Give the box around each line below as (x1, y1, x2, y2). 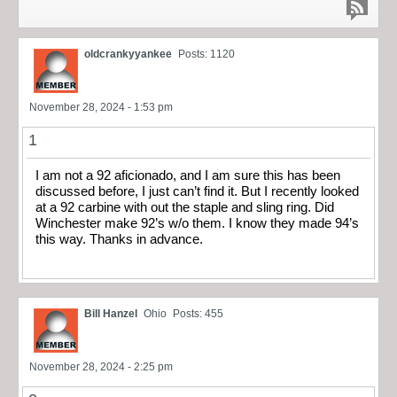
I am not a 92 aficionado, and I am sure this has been (35, 167, 340, 183)
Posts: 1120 (178, 47, 235, 60)
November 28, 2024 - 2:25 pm (29, 361, 173, 374)
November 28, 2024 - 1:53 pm (29, 100, 173, 113)
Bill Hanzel (84, 307, 137, 321)
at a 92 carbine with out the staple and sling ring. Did (35, 199, 334, 214)
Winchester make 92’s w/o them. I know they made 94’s (35, 215, 359, 230)
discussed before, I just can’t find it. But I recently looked (35, 183, 359, 198)
